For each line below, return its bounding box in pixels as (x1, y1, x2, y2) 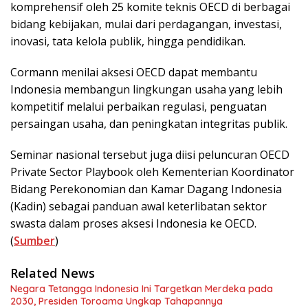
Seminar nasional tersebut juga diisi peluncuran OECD (10, 147, 289, 162)
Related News (10, 265, 95, 281)
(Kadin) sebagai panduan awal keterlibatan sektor (10, 199, 267, 214)
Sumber (14, 233, 55, 248)
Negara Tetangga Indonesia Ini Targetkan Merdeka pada (10, 283, 273, 295)
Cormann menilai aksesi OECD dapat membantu (10, 65, 257, 80)
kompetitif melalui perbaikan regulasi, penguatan (10, 99, 267, 114)
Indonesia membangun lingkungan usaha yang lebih (10, 82, 283, 97)
